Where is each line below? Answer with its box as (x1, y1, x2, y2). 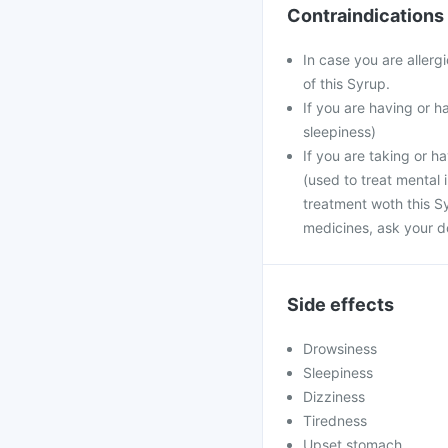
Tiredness (303, 412, 367, 429)
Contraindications (287, 5, 444, 26)
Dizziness (303, 388, 365, 405)
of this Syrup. (303, 75, 390, 92)
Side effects (287, 294, 394, 315)
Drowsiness (303, 340, 377, 357)
